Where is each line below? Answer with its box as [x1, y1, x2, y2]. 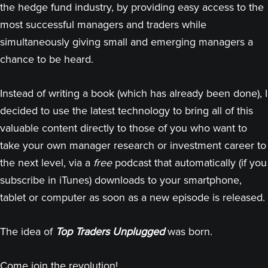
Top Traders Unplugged [56, 225, 165, 238]
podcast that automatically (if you [112, 156, 267, 169]
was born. [165, 225, 212, 238]
